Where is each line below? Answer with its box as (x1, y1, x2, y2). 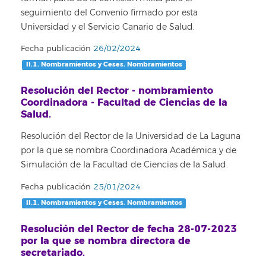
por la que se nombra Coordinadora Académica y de (21, 145, 236, 156)
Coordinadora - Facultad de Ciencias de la (21, 96, 227, 109)
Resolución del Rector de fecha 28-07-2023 (21, 222, 237, 235)
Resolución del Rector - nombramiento (21, 84, 213, 97)
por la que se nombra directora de (21, 234, 191, 247)
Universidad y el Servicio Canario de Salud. (21, 21, 195, 32)
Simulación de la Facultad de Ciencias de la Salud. (21, 160, 228, 170)
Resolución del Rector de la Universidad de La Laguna (21, 131, 240, 141)
